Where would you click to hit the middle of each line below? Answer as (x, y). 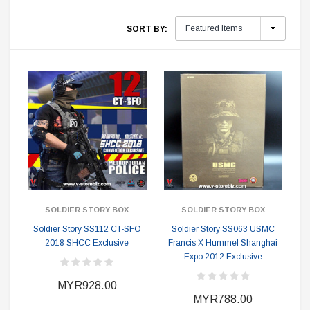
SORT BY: (147, 29)
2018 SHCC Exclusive (87, 243)
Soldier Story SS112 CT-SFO (87, 229)
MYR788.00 (223, 299)
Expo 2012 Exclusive (223, 257)
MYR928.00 (87, 285)
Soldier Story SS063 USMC (223, 229)
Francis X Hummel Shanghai (223, 243)
